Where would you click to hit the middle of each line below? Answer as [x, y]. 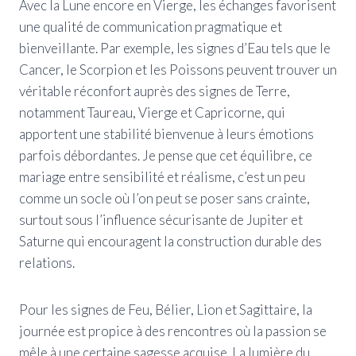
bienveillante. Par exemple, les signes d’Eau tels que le [175, 48]
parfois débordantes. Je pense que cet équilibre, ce [166, 155]
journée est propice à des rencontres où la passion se [173, 331]
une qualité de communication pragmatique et [151, 26]
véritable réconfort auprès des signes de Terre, [155, 91]
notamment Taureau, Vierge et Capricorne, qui [152, 112]
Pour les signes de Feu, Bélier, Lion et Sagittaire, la [166, 309]
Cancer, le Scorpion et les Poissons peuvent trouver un [178, 69]
